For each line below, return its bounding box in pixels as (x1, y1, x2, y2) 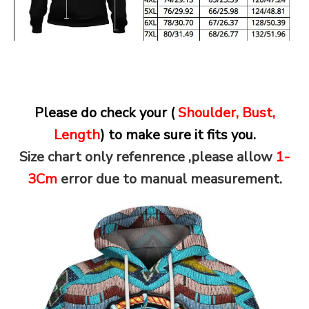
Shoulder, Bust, (177, 103, 275, 123)
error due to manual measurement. (60, 170, 282, 189)
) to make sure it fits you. (99, 126, 256, 145)
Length (53, 126, 100, 145)
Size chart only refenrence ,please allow (19, 148, 272, 167)
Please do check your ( (34, 103, 178, 123)
